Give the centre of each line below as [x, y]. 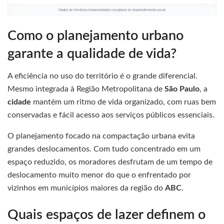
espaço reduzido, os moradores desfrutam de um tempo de [110, 162]
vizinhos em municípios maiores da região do [86, 188]
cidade [19, 102]
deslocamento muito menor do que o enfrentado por [99, 175]
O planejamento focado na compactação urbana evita [101, 136]
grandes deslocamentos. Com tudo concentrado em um [104, 149]
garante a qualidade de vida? [92, 53]
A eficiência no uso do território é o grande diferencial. [102, 76]
